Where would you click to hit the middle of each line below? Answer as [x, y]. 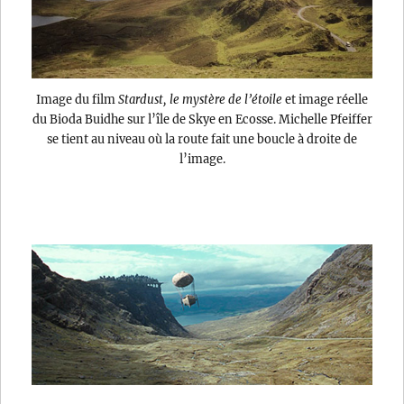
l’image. [202, 158]
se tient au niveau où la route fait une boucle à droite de [202, 138]
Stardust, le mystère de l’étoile [200, 99]
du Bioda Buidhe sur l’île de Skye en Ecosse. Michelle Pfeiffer [202, 119]
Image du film [77, 99]
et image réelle [325, 99]
